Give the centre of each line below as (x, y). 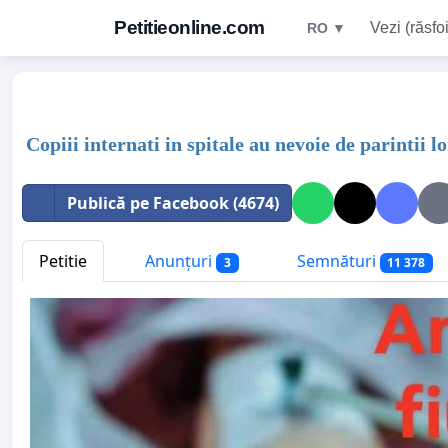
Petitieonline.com (189, 27)
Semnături (336, 261)
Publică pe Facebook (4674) (173, 203)
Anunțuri (178, 261)
